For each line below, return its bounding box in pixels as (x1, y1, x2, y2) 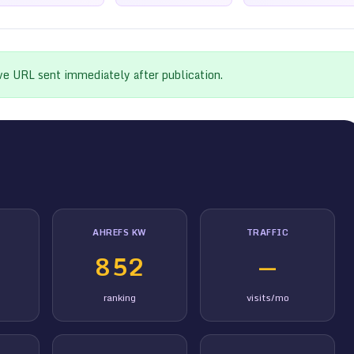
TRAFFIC (246, 224, 289, 239)
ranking (104, 289, 136, 305)
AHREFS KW (92, 224, 147, 239)
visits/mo (246, 289, 289, 305)
